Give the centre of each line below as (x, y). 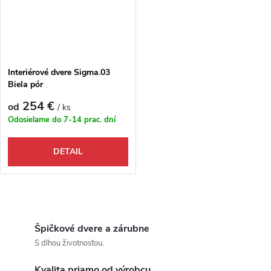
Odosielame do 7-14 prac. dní (62, 120)
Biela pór (25, 84)
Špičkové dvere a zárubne (92, 229)
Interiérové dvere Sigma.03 (59, 72)
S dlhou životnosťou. (69, 243)
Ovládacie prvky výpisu (106, 210)
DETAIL (68, 152)
